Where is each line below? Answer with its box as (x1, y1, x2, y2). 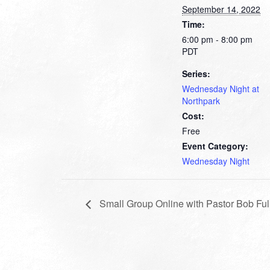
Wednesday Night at (182, 82, 259, 95)
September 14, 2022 (182, 2, 260, 15)
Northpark (182, 94, 220, 107)
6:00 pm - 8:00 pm (182, 33, 253, 45)
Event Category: (182, 139, 248, 152)
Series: (182, 67, 210, 80)
